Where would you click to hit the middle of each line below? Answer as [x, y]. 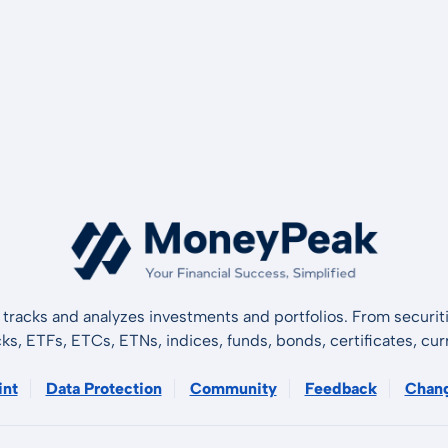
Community [233, 388]
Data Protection [103, 388]
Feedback [340, 388]
